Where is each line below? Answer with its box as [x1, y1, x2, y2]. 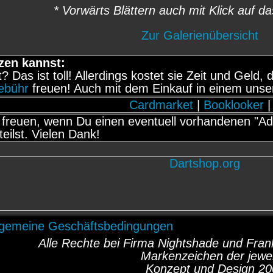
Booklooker [204, 98, 264, 112]
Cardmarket [129, 98, 193, 112]
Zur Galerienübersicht [141, 29, 258, 42]
